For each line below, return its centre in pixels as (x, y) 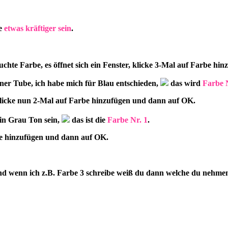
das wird (186, 83)
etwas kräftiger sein (38, 28)
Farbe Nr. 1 (127, 120)
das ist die (89, 120)
